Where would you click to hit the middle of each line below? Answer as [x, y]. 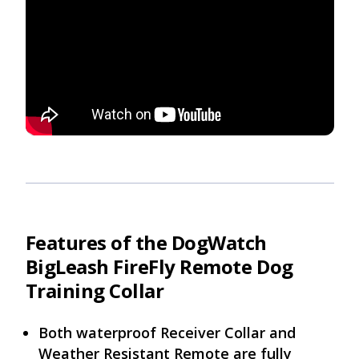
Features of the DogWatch [146, 243]
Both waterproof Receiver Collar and [167, 333]
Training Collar [95, 291]
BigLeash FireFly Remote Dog [159, 267]
